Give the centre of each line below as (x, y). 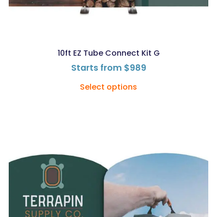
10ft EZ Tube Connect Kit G (108, 53)
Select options (108, 87)
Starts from (97, 68)
